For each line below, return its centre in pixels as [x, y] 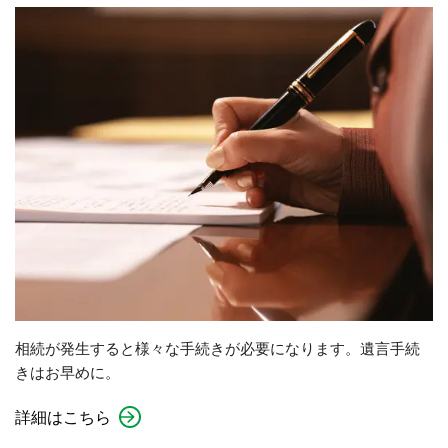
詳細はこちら [63, 416]
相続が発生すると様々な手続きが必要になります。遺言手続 [217, 347]
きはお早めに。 [67, 371]
